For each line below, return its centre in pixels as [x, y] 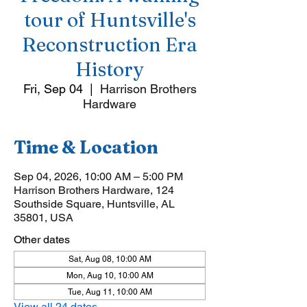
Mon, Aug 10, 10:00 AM [110, 275]
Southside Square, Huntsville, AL [94, 204]
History [110, 69]
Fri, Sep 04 [53, 89]
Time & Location [86, 147]
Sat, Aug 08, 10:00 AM [110, 259]
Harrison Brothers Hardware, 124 [94, 190]
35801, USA [44, 218]
